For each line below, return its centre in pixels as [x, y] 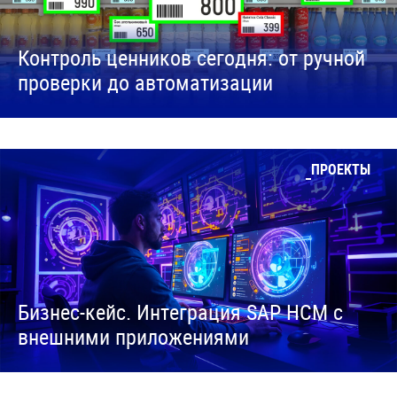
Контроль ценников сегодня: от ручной [191, 58]
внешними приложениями [133, 337]
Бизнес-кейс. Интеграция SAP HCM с [180, 312]
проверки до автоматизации [145, 82]
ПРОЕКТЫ [341, 169]
